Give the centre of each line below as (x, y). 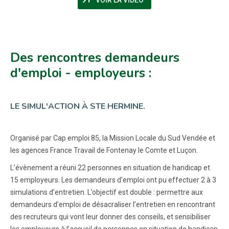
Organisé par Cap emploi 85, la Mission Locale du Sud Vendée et (113, 138)
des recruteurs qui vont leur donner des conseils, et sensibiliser (110, 216)
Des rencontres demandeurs (95, 58)
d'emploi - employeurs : (81, 73)
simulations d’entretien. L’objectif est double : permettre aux (107, 192)
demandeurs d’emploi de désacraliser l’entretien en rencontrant (113, 204)
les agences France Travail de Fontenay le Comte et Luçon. (104, 150)
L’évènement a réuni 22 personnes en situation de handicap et (110, 167)
